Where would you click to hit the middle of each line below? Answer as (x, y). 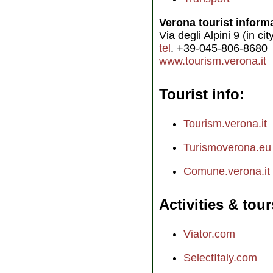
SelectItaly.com (220, 257)
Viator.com (209, 234)
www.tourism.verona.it (213, 61)
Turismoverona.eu (227, 147)
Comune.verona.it (227, 171)
